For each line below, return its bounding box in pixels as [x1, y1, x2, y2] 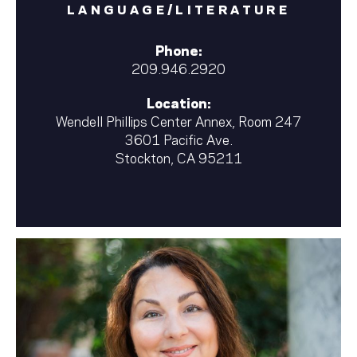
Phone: [155, 39, 202, 59]
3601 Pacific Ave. [124, 129, 233, 149]
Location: [146, 92, 211, 112]
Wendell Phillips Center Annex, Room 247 [56, 111, 301, 131]
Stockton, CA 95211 [115, 147, 242, 167]
